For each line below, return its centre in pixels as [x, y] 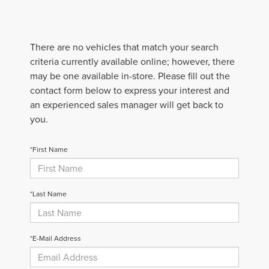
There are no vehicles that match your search [124, 47]
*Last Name [48, 194]
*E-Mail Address [56, 238]
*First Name [49, 150]
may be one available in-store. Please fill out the [130, 76]
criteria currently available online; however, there [132, 62]
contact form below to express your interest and [130, 90]
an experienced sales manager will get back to [127, 105]
